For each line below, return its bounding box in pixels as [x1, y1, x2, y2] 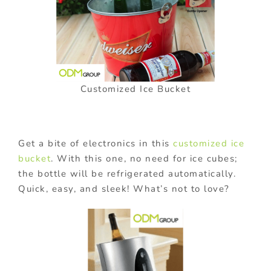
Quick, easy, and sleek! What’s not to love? [18, 182, 230, 195]
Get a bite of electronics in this [18, 137, 173, 149]
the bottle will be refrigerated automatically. [18, 167, 236, 180]
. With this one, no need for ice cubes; [51, 152, 238, 165]
